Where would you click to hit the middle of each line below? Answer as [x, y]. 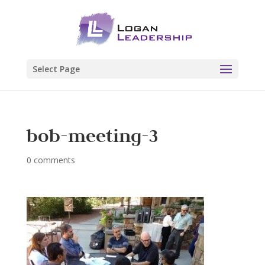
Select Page [56, 69]
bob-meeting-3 [92, 135]
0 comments [51, 160]
